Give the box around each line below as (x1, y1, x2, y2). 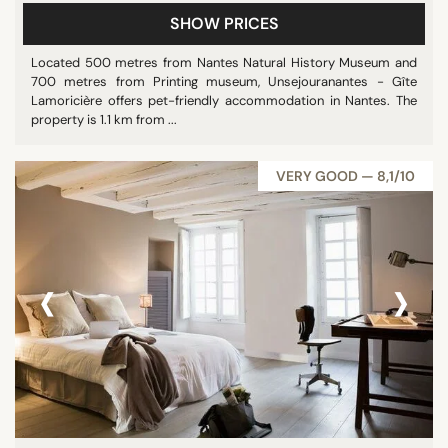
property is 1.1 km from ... (31, 110, 177, 128)
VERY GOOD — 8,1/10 (276, 166, 415, 185)
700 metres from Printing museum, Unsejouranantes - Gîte (31, 72, 417, 90)
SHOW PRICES (169, 12, 279, 34)
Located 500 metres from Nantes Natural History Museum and (31, 53, 417, 71)
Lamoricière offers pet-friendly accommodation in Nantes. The (31, 91, 417, 109)
